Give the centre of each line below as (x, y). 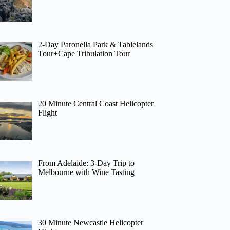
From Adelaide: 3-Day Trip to (87, 163)
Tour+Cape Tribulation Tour (84, 53)
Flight (48, 113)
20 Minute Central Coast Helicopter (96, 104)
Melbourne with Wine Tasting (87, 172)
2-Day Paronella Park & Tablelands (96, 44)
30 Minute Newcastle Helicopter (91, 222)
